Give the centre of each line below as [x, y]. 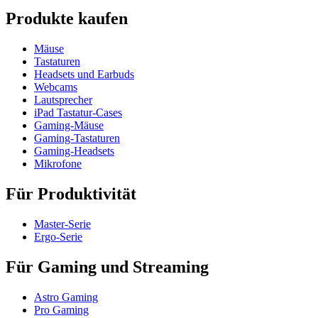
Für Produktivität [71, 194]
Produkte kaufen [67, 19]
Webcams [56, 87]
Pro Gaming [61, 309]
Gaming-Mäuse [69, 126]
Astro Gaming [66, 297]
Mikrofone [58, 164]
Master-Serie [62, 224]
